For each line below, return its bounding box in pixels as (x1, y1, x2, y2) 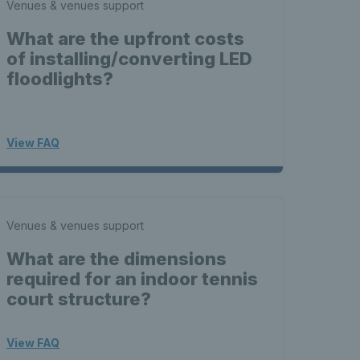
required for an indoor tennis (6, 268, 258, 289)
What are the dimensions (6, 248, 227, 269)
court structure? (6, 288, 151, 309)
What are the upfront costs (6, 28, 244, 49)
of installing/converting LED (6, 48, 252, 69)
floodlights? (6, 68, 113, 89)
